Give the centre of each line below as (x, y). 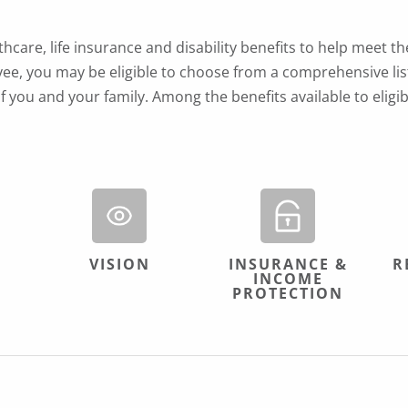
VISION (119, 264)
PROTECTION (288, 293)
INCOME (288, 279)
